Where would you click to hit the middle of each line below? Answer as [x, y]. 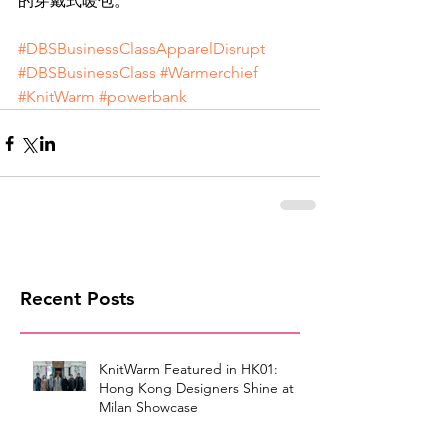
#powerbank [143, 97]
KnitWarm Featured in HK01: [188, 369]
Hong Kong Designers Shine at [196, 388]
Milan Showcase [148, 407]
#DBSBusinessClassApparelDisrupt [141, 49]
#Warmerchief [209, 73]
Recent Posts [77, 299]
